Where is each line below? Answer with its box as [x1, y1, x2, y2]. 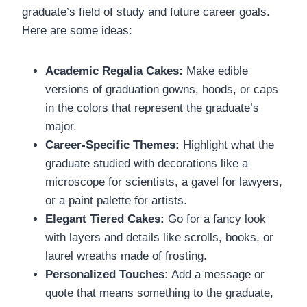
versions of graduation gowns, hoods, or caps [45, 82, 278, 96]
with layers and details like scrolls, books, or [45, 230, 273, 244]
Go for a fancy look [164, 212, 266, 225]
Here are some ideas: [22, 23, 132, 37]
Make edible [183, 64, 248, 77]
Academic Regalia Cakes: [45, 64, 183, 77]
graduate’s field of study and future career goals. [22, 5, 270, 19]
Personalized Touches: [45, 267, 169, 281]
